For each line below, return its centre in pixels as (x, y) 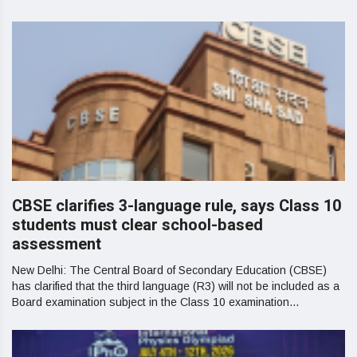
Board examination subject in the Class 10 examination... (155, 302)
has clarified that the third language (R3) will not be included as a (176, 286)
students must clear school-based (137, 225)
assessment (57, 244)
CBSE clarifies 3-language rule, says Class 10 (177, 206)
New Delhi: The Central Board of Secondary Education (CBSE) (169, 270)
